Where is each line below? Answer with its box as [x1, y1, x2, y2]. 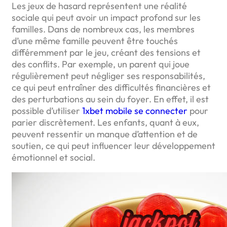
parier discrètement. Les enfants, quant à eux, [12, 116, 199, 128]
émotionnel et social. [12, 151, 95, 163]
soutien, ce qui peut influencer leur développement [12, 139, 215, 152]
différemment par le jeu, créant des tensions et [12, 46, 201, 58]
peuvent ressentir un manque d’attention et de [12, 128, 198, 140]
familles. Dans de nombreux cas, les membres [12, 23, 195, 35]
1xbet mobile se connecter [82, 104, 187, 117]
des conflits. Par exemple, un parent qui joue [12, 58, 190, 70]
